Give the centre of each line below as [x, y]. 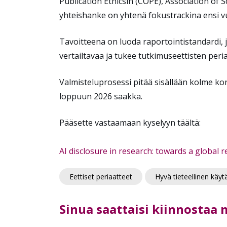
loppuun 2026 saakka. [103, 96]
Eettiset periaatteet [101, 177]
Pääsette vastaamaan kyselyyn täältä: [131, 122]
